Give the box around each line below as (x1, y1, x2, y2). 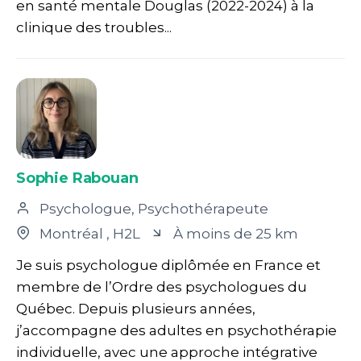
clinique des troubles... (16, 19, 172, 35)
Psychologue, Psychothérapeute (36, 200, 268, 217)
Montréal (36, 225, 106, 242)
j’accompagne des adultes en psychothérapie (16, 322, 337, 338)
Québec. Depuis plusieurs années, (16, 300, 255, 317)
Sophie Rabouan (16, 168, 139, 187)
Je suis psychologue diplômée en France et (16, 256, 321, 273)
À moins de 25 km (170, 225, 298, 242)
